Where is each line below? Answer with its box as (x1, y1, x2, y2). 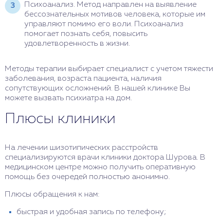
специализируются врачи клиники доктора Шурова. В (5, 154, 205, 162)
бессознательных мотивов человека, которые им (24, 11, 205, 19)
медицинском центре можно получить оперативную (5, 163, 196, 172)
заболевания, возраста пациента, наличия (5, 75, 162, 83)
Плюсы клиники (5, 112, 115, 127)
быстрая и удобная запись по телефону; (17, 208, 166, 217)
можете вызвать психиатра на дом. (5, 94, 132, 103)
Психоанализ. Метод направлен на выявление (24, 1, 197, 9)
